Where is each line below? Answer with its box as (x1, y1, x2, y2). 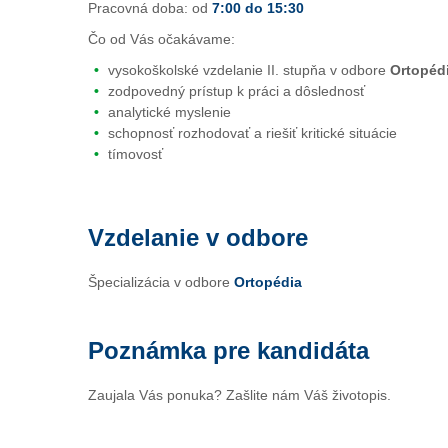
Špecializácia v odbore (88, 274, 234, 290)
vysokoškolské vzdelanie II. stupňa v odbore (108, 62, 390, 78)
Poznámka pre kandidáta (88, 337, 369, 364)
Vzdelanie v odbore (88, 224, 308, 251)
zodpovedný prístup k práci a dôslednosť (108, 83, 365, 99)
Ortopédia (234, 274, 302, 290)
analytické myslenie (108, 104, 231, 120)
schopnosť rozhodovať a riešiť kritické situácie (108, 125, 397, 141)
